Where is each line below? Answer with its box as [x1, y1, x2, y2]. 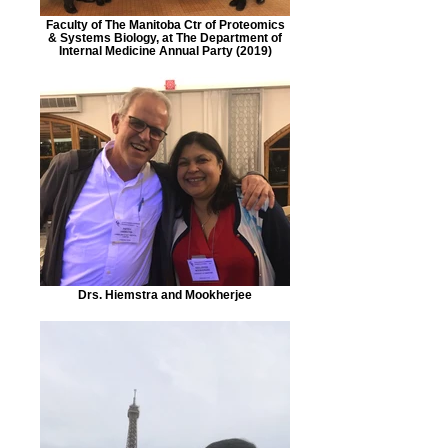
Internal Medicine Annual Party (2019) [58, 44, 272, 57]
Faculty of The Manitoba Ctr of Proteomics [45, 18, 285, 31]
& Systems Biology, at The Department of [48, 31, 282, 44]
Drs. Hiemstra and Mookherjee [78, 288, 252, 301]
